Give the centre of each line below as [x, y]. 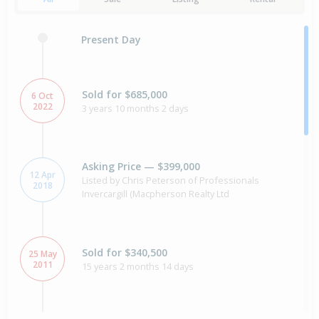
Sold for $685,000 [125, 94]
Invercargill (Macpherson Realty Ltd [156, 194]
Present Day [111, 39]
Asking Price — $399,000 [141, 167]
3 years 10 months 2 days [135, 108]
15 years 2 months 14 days [138, 266]
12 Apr [42, 174]
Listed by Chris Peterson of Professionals [171, 181]
